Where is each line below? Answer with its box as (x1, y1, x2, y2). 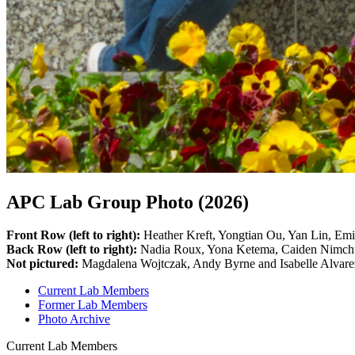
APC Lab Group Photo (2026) (6, 191, 249, 212)
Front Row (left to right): (6, 228, 140, 242)
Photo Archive (38, 312, 110, 326)
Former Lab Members (38, 298, 147, 312)
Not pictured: (6, 257, 78, 271)
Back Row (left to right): (6, 242, 137, 257)
